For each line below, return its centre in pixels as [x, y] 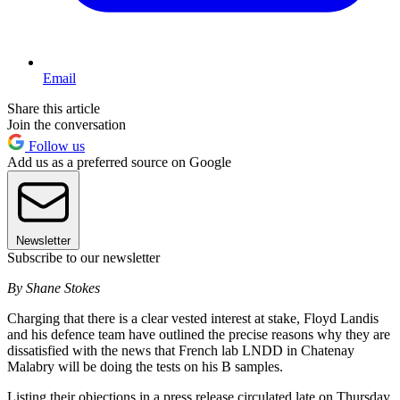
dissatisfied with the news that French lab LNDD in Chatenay [181, 350]
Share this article [54, 108]
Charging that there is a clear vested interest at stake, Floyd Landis [193, 318]
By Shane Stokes [54, 287]
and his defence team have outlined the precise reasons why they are [199, 334]
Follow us [55, 146]
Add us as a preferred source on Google [119, 162]
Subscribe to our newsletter [83, 257]
